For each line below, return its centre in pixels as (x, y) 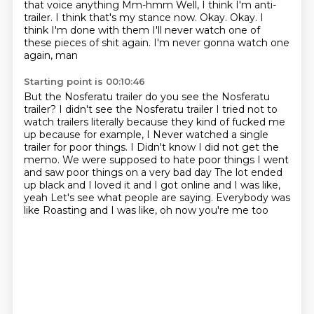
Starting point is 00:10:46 (84, 81)
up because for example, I (88, 135)
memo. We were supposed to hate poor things (140, 160)
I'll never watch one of (206, 30)
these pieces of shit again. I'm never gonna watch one (156, 43)
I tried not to (246, 109)
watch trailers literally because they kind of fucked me (154, 122)
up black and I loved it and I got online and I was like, (152, 185)
